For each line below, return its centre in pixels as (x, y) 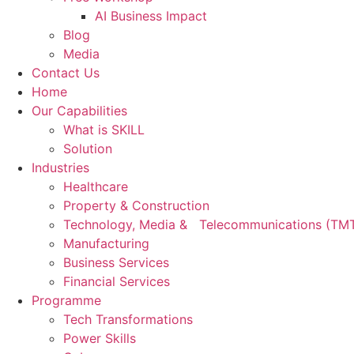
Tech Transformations (128, 319)
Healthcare (96, 186)
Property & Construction (136, 205)
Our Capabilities (79, 111)
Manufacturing (106, 243)
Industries (60, 168)
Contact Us (66, 73)
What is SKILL (104, 130)
